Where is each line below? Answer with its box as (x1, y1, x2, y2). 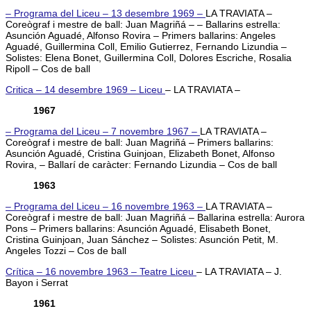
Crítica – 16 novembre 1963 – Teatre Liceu (6, 265, 196, 277)
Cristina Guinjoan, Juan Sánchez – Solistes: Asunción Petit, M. (6, 233, 278, 245)
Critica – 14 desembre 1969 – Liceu (6, 83, 165, 95)
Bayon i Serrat (6, 276, 68, 288)
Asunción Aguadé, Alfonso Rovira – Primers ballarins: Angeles (6, 29, 276, 41)
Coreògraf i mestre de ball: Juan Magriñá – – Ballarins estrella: (6, 18, 280, 30)
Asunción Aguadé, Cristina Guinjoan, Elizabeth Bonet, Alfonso (6, 147, 275, 159)
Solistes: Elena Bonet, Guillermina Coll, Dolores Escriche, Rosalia (6, 51, 292, 63)
